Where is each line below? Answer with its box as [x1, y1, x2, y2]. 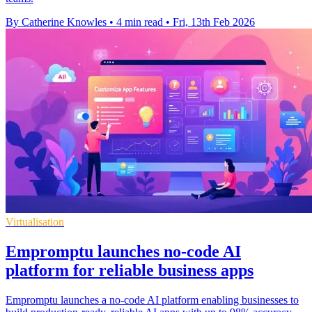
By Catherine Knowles [6, 16, 107, 29]
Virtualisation [6, 216, 64, 228]
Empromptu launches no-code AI [6, 242, 241, 261]
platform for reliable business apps [6, 261, 253, 280]
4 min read [116, 16, 163, 29]
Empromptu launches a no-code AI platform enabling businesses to [6, 293, 299, 306]
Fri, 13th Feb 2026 [173, 16, 255, 29]
